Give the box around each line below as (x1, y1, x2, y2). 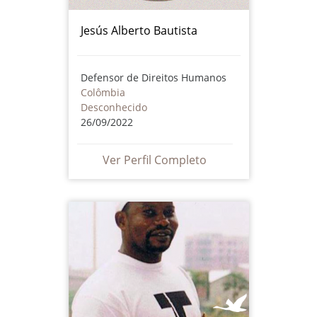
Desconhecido (80, 100, 147, 114)
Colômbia (80, 85, 125, 99)
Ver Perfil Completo (103, 151, 207, 168)
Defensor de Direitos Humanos (80, 70, 226, 84)
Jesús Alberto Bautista (80, 22, 197, 38)
